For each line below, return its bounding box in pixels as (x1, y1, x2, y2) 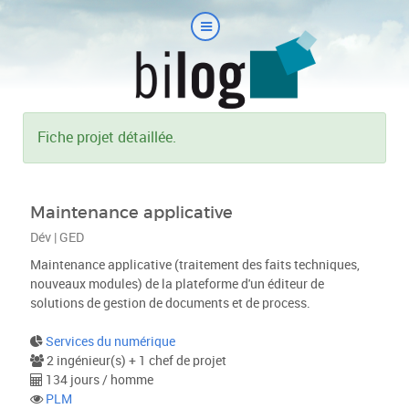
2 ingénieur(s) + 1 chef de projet (43, 353, 226, 369)
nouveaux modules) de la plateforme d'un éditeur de (29, 277, 324, 292)
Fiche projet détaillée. (37, 129, 176, 146)
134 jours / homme (42, 372, 153, 388)
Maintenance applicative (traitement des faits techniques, (29, 257, 360, 273)
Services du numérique (45, 334, 175, 350)
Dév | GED (29, 230, 84, 246)
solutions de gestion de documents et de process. (29, 296, 310, 311)
